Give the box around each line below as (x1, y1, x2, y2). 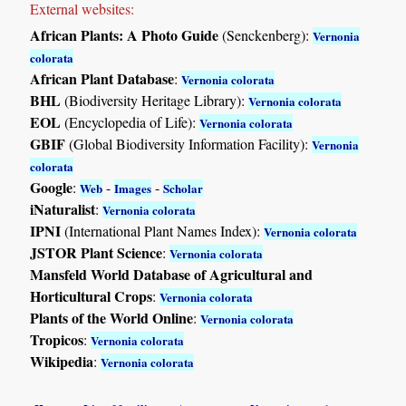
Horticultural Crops (30, 285, 153, 306)
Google (30, 176, 73, 198)
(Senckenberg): (218, 24, 314, 44)
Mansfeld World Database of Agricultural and (30, 263, 314, 285)
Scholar (163, 179, 204, 197)
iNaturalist (30, 198, 96, 219)
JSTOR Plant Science (30, 241, 163, 263)
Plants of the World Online (30, 306, 194, 328)
